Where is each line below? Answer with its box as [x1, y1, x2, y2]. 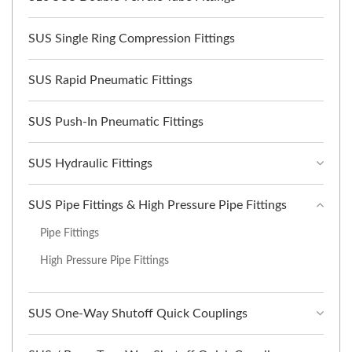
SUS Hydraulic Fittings [28, 157, 152, 170]
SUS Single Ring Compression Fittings [28, 32, 235, 46]
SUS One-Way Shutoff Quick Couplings [28, 307, 247, 321]
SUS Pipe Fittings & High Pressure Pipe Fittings [28, 199, 287, 212]
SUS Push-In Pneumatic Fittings [28, 115, 203, 129]
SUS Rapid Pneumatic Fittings [28, 74, 192, 87]
